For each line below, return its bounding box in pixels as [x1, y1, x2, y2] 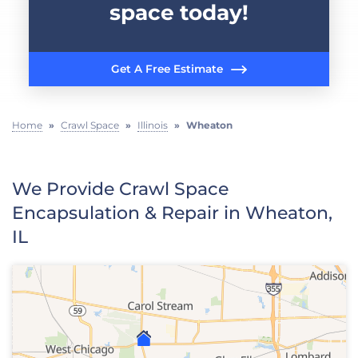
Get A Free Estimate [111, 62, 223, 76]
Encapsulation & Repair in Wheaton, [12, 201, 332, 224]
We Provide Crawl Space [12, 177, 229, 200]
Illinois [137, 118, 168, 131]
